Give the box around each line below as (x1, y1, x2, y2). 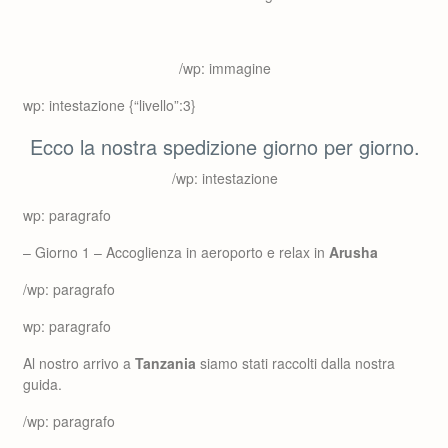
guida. (23, 374, 62, 394)
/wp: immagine (178, 58, 271, 78)
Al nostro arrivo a (23, 353, 135, 373)
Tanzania (135, 353, 196, 373)
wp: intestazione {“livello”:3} (23, 95, 196, 115)
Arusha (329, 242, 378, 262)
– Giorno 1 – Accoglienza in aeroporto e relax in (23, 242, 329, 262)
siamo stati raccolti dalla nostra (196, 353, 395, 373)
